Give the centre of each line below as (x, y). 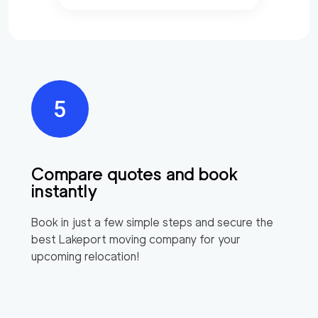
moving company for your (174, 239)
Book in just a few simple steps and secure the (152, 222)
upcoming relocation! (86, 256)
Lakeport (83, 239)
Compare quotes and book (135, 174)
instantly (65, 191)
